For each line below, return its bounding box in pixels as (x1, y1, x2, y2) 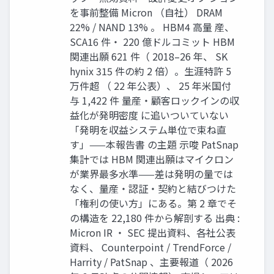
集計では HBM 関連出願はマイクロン (70, 151, 234, 166)
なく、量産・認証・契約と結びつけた (70, 180, 236, 196)
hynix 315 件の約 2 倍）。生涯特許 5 (70, 63, 231, 78)
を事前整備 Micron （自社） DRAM (70, 4, 223, 20)
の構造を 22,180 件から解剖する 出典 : (70, 210, 240, 225)
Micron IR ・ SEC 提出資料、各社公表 (70, 224, 235, 240)
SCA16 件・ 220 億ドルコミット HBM (70, 34, 235, 49)
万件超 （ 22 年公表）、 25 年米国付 (70, 78, 231, 93)
